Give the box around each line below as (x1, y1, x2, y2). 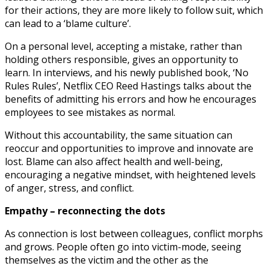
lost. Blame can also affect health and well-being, (5, 155, 223, 169)
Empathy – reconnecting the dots (5, 204, 165, 218)
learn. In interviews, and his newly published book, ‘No (5, 66, 249, 80)
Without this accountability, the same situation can (5, 128, 232, 142)
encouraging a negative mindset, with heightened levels (5, 168, 256, 182)
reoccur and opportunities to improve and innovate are (5, 142, 253, 156)
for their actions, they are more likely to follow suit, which (5, 4, 263, 17)
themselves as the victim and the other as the (5, 253, 208, 267)
